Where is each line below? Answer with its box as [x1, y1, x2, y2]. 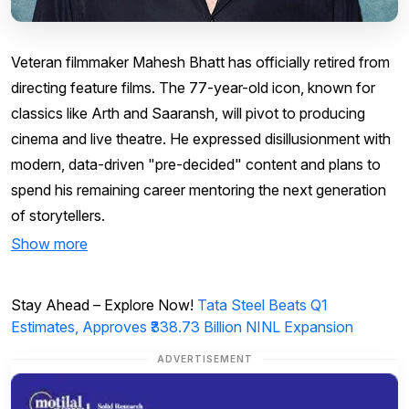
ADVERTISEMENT [156, 352, 253, 364]
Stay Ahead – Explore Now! [11, 295, 197, 314]
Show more [11, 235, 88, 254]
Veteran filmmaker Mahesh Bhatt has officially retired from [11, 52, 390, 71]
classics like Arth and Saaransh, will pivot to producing [11, 103, 365, 122]
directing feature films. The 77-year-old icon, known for [11, 78, 375, 97]
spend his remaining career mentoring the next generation [11, 180, 386, 199]
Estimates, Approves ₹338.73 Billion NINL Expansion [11, 317, 353, 336]
